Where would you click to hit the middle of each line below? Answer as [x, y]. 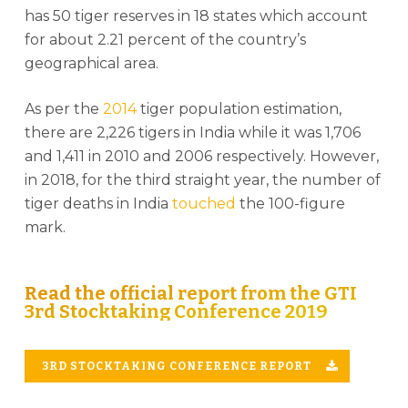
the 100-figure [290, 204]
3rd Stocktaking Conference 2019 [176, 311]
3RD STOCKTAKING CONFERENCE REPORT [176, 366]
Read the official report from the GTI [190, 293]
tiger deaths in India [98, 204]
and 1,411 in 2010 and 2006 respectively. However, [201, 156]
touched [204, 204]
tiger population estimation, [239, 109]
